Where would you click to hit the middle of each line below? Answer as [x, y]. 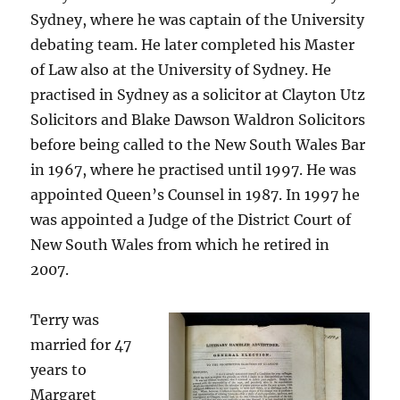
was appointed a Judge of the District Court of [191, 220]
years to [59, 370]
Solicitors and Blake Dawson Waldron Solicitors [198, 120]
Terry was [65, 320]
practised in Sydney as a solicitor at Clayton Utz [198, 95]
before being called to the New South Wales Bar [198, 145]
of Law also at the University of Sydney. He [181, 70]
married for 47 [81, 345]
